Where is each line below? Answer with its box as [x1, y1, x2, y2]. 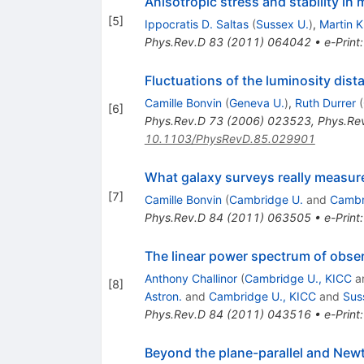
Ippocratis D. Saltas [144, 16, 249, 31]
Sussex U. [255, 16, 309, 31]
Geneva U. [228, 95, 284, 110]
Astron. [144, 288, 182, 303]
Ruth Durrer [294, 95, 356, 110]
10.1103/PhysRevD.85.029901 [144, 131, 315, 145]
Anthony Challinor [144, 271, 237, 285]
